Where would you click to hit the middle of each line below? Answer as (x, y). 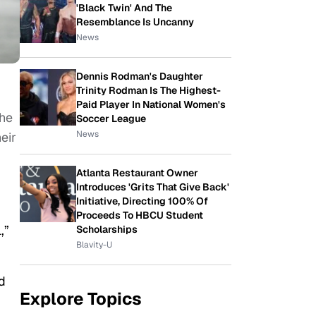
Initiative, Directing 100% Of (142, 201)
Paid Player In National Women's (151, 104)
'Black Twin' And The (124, 8)
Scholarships (107, 229)
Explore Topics (81, 299)
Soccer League (111, 119)
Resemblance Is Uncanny (135, 22)
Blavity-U (94, 245)
